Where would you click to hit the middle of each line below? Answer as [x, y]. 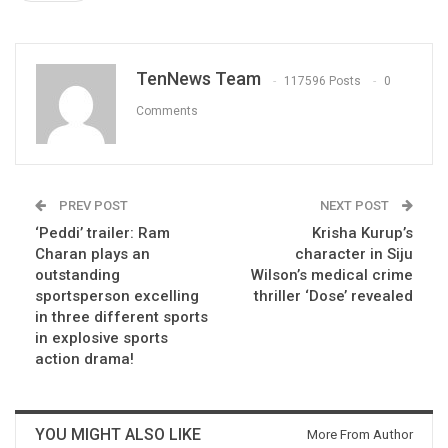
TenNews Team [198, 79]
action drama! [84, 359]
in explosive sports [101, 338]
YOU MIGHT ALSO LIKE [118, 435]
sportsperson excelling [117, 296]
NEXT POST [356, 206]
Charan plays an [92, 254]
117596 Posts [322, 80]
